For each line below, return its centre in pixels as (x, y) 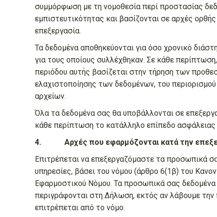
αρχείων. (50, 96)
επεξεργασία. (58, 31)
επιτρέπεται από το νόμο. (80, 208)
